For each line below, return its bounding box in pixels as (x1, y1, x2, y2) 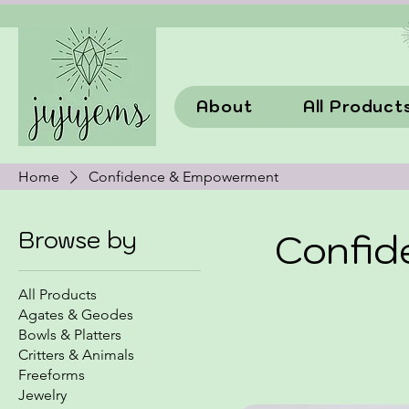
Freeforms (18, 365, 85, 383)
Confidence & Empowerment (89, 167, 278, 185)
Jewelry (18, 385, 67, 404)
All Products (18, 285, 97, 303)
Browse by (18, 224, 137, 255)
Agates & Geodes (18, 305, 133, 323)
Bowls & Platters (18, 325, 121, 343)
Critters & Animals (18, 345, 134, 363)
